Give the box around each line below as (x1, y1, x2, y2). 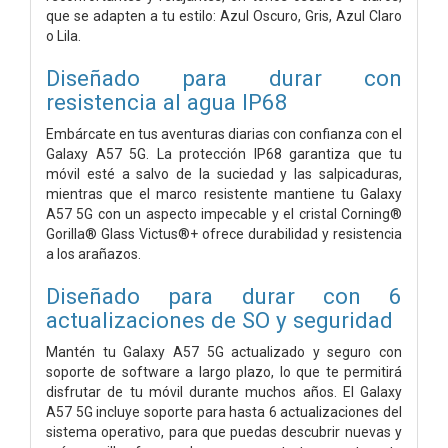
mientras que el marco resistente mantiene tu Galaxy (46, 185, 402, 202)
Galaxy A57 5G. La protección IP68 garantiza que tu (46, 145, 402, 162)
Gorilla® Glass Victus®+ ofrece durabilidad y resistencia (46, 225, 402, 242)
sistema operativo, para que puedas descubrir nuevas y (46, 423, 402, 440)
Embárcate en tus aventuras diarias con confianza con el (46, 125, 402, 142)
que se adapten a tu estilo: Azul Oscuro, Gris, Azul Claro (46, 7, 402, 24)
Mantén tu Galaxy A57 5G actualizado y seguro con (46, 343, 402, 360)
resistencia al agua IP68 (46, 88, 288, 115)
